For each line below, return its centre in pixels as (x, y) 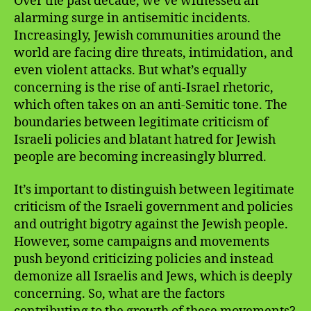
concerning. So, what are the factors (119, 294)
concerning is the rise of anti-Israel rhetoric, (144, 87)
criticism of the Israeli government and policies (153, 208)
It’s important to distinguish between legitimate (154, 190)
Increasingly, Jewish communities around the (148, 35)
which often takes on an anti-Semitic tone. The (151, 105)
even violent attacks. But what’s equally (130, 70)
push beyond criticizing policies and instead (144, 260)
